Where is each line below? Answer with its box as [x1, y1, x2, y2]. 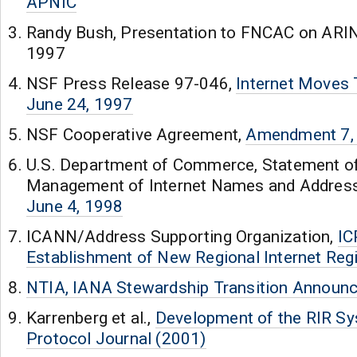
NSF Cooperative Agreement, [26, 125, 246, 144]
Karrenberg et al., [26, 308, 155, 328]
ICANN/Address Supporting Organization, [26, 227, 338, 246]
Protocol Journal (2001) [26, 329, 206, 348]
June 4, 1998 [26, 197, 124, 216]
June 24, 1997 [26, 95, 133, 114]
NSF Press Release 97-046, [26, 74, 237, 93]
